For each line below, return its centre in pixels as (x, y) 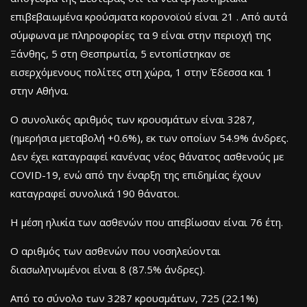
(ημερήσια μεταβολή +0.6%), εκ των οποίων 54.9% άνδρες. (149, 138)
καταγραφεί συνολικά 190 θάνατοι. (95, 194)
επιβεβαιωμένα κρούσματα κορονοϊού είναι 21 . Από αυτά (149, 17)
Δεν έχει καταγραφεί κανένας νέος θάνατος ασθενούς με (147, 157)
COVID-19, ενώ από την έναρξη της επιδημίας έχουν (136, 175)
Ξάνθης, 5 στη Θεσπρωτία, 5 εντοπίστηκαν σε (120, 54)
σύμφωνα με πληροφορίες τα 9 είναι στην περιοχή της (141, 35)
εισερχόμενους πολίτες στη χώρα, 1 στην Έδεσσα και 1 (142, 72)
